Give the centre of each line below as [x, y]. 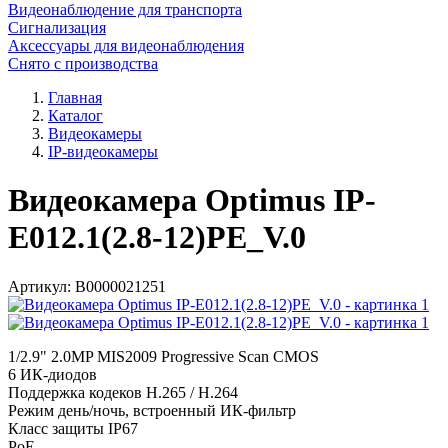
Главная [75, 97]
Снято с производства [83, 63]
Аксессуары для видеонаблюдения [126, 45]
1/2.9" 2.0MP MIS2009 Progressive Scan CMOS [163, 356]
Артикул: [39, 286]
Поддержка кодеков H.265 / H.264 [123, 392]
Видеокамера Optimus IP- [192, 200]
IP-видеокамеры [103, 151]
